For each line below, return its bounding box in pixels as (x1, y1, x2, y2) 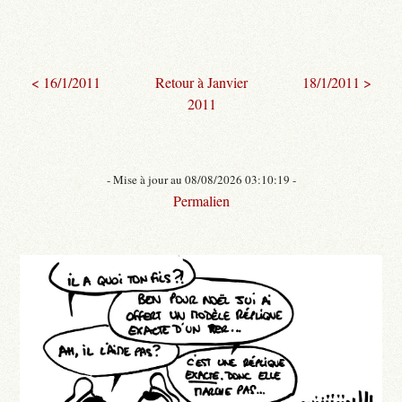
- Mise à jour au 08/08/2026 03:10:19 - (106, 170, 296, 188)
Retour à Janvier (155, 72, 248, 92)
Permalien (172, 190, 230, 210)
